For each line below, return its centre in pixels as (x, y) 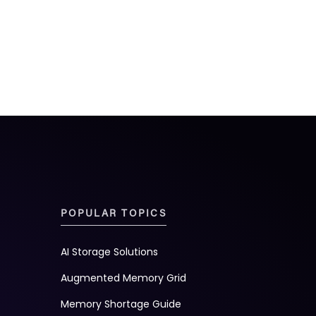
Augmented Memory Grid (123, 278)
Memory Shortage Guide (121, 304)
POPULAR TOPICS (113, 214)
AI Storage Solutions (109, 251)
